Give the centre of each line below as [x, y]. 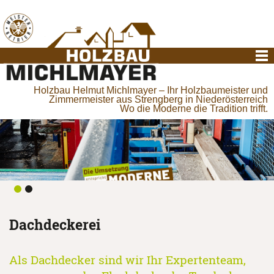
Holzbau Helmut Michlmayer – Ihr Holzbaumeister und [151, 90]
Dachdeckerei [55, 224]
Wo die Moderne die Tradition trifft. [194, 108]
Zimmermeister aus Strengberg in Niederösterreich [158, 99]
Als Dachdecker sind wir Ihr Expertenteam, [128, 259]
